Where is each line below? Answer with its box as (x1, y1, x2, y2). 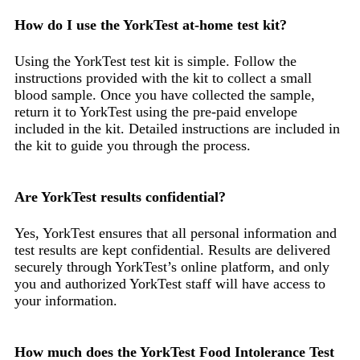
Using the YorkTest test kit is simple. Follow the (14, 52, 297, 69)
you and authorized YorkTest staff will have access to (14, 275, 325, 292)
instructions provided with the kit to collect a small (14, 69, 312, 86)
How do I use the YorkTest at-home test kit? (14, 17, 287, 33)
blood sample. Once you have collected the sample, (14, 86, 315, 103)
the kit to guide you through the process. (14, 137, 251, 153)
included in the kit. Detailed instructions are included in (14, 120, 340, 137)
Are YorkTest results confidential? (14, 188, 226, 205)
